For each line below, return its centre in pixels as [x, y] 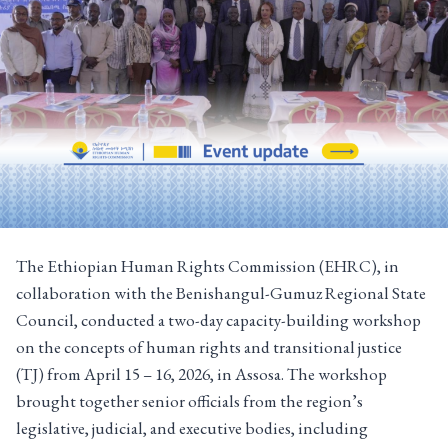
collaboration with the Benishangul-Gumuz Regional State [221, 293]
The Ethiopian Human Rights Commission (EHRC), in [207, 266]
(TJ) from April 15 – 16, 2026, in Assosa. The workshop [201, 374]
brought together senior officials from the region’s [189, 401]
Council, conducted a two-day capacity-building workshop [218, 320]
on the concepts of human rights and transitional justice [209, 347]
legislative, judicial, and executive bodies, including [192, 428]
